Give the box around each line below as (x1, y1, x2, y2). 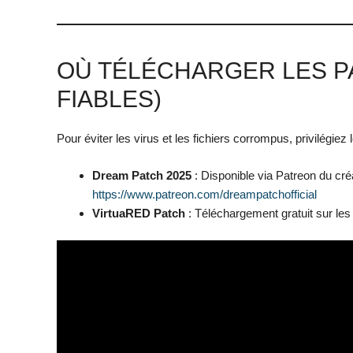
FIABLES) (57, 86, 162, 113)
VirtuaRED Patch (92, 206, 185, 220)
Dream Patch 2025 (92, 168, 191, 182)
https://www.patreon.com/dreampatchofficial (92, 187, 317, 201)
